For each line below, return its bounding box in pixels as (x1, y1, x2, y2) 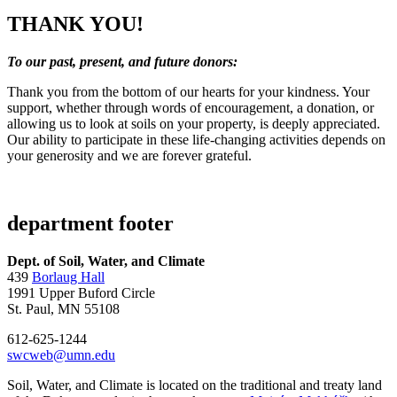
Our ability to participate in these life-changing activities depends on (7, 131, 385, 147)
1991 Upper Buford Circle (7, 284, 155, 300)
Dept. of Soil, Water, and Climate (7, 253, 205, 269)
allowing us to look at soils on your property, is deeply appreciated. (7, 115, 380, 131)
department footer (7, 211, 174, 235)
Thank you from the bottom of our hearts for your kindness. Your (7, 83, 370, 99)
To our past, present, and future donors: (7, 53, 241, 69)
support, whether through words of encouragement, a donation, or (7, 99, 374, 115)
